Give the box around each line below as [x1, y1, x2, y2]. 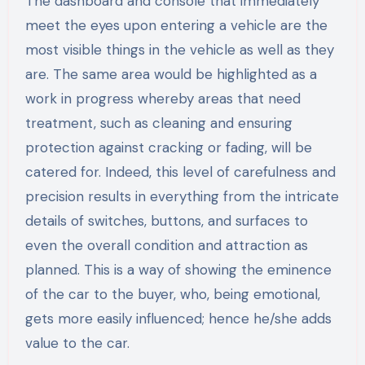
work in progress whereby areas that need [24, 90, 301, 108]
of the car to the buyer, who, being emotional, [24, 285, 320, 304]
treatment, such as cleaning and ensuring [24, 114, 292, 133]
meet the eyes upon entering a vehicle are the [24, 16, 328, 35]
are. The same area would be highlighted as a [24, 65, 317, 84]
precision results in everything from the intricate [24, 187, 339, 206]
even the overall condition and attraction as [24, 236, 308, 255]
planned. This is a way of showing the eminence [24, 261, 332, 279]
